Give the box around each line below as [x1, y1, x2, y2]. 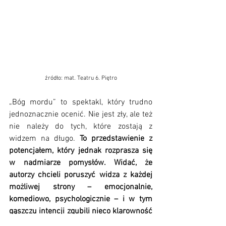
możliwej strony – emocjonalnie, [9, 182, 152, 192]
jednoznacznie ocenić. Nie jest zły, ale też [9, 109, 152, 120]
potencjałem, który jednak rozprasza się [9, 145, 152, 156]
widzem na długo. [9, 133, 80, 144]
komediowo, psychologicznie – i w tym [9, 194, 152, 204]
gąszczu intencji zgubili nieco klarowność [9, 206, 152, 216]
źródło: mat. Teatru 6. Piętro [44, 74, 117, 82]
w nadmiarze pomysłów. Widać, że [9, 157, 152, 168]
